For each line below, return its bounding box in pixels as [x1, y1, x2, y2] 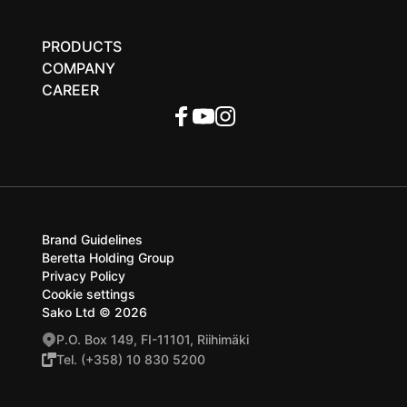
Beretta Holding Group [42, 249, 174, 265]
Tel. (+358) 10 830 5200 [56, 351, 205, 367]
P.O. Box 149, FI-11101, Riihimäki [56, 331, 249, 347]
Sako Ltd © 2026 [42, 303, 147, 320]
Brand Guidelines [42, 231, 143, 247]
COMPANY [42, 58, 115, 77]
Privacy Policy [42, 267, 125, 283]
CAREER [42, 80, 99, 99]
